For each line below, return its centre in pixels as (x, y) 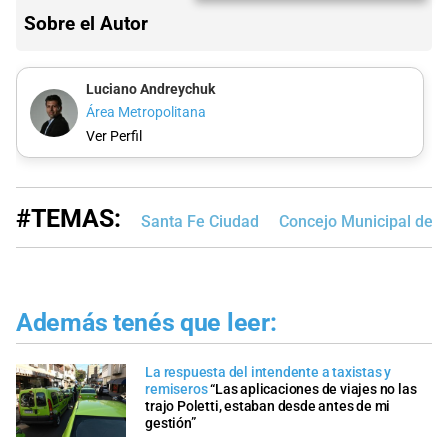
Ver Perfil (113, 136)
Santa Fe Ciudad (200, 222)
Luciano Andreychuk (150, 89)
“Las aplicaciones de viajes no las (313, 390)
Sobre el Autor (86, 24)
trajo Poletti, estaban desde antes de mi (268, 407)
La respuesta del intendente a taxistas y (268, 373)
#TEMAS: (68, 219)
